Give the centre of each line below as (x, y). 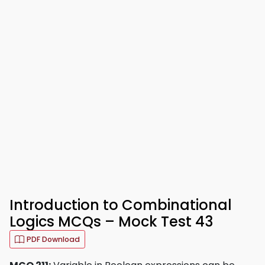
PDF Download (53, 239)
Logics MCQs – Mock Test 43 (111, 222)
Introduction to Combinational (121, 205)
